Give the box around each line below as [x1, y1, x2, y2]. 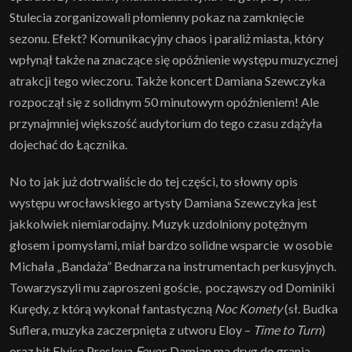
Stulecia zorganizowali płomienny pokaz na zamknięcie [9, 9, 304, 25]
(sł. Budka [282, 301, 338, 317]
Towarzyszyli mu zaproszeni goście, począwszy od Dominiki [9, 280, 335, 295]
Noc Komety [214, 301, 282, 317]
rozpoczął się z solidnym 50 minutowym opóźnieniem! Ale [9, 94, 319, 110]
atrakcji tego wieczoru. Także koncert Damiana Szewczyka [9, 73, 325, 89]
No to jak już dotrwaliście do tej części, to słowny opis [9, 174, 298, 189]
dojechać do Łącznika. [9, 137, 127, 152]
